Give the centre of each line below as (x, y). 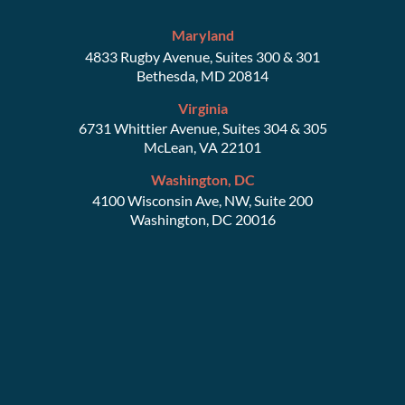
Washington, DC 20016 (202, 219)
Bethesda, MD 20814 (202, 75)
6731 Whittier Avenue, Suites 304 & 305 (202, 127)
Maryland (202, 34)
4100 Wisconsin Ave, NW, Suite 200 (202, 200)
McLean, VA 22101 (202, 146)
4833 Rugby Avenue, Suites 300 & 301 (202, 56)
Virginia (202, 108)
